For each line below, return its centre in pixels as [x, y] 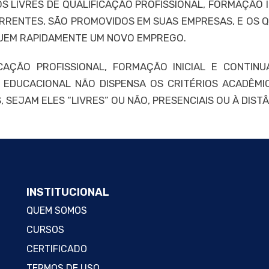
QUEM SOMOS [57, 210]
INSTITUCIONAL [68, 192]
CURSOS [45, 229]
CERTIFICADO [57, 249]
